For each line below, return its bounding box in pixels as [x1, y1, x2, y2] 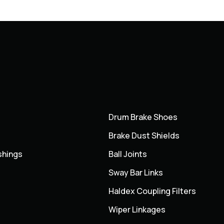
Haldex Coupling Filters [108, 185, 196, 197]
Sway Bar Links [108, 167, 163, 178]
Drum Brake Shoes [108, 111, 178, 123]
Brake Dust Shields [108, 130, 180, 141]
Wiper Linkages [108, 204, 166, 215]
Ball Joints [108, 148, 147, 160]
